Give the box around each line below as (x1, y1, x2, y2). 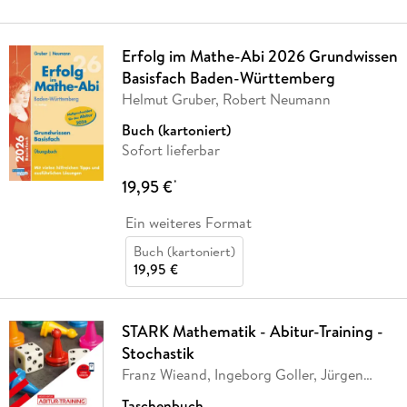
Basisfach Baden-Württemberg (121, 66, 335, 90)
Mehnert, (121, 384, 180, 405)
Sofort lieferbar (121, 140, 220, 161)
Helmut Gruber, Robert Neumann (121, 89, 331, 110)
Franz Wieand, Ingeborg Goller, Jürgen (121, 364, 363, 385)
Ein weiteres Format (124, 213, 252, 233)
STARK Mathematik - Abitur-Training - (121, 320, 383, 343)
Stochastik (121, 342, 194, 365)
